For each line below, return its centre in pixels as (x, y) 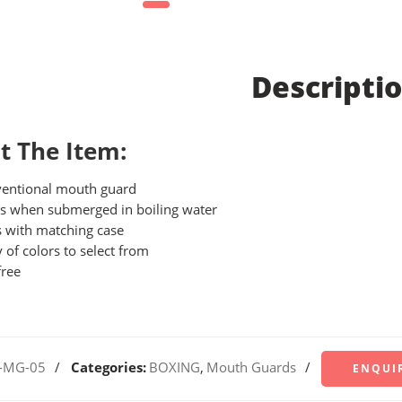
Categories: (109, 367)
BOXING (175, 367)
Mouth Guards (251, 367)
